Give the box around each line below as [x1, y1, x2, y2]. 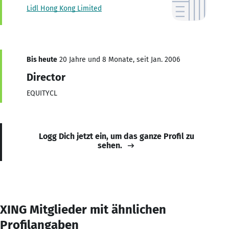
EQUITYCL [27, 88, 57, 98]
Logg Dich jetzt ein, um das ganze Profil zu [39, 131, 194, 141]
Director [27, 71, 65, 83]
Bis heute [27, 55, 57, 64]
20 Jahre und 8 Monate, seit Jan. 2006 [57, 55, 180, 64]
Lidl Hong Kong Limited [27, 4, 102, 13]
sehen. [98, 140, 122, 150]
